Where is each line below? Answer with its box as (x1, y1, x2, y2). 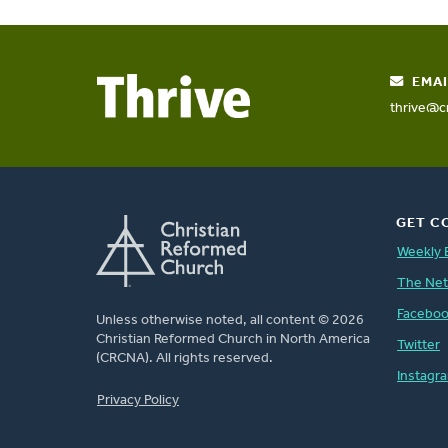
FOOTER (96, 380, 157, 396)
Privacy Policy (97, 392, 179, 408)
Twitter (397, 337, 440, 353)
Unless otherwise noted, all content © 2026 (96, 312, 364, 328)
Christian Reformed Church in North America (96, 331, 370, 347)
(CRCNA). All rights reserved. (96, 350, 273, 366)
